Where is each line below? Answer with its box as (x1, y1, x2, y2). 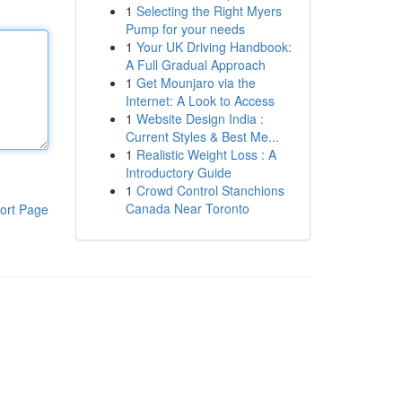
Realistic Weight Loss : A (135, 145, 276, 163)
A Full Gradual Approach (125, 56, 266, 74)
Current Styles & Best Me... (125, 127, 279, 145)
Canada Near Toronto (125, 199, 249, 217)
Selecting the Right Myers (135, 2, 282, 20)
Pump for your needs (125, 20, 245, 38)
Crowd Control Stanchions (135, 181, 284, 199)
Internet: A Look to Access (125, 92, 275, 109)
